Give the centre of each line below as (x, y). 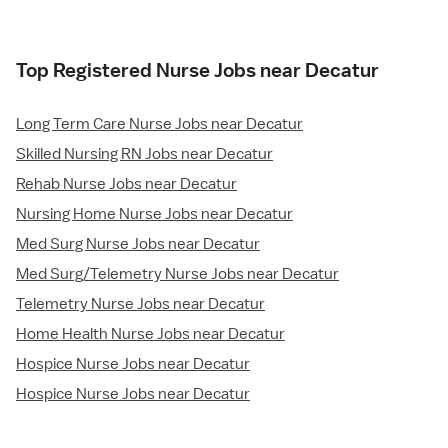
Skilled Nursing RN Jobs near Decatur (144, 153)
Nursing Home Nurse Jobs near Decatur (154, 213)
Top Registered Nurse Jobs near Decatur (197, 69)
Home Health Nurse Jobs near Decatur (150, 333)
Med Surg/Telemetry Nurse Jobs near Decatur (177, 273)
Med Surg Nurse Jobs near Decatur (138, 243)
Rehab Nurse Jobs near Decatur (126, 183)
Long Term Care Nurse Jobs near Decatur (159, 123)
